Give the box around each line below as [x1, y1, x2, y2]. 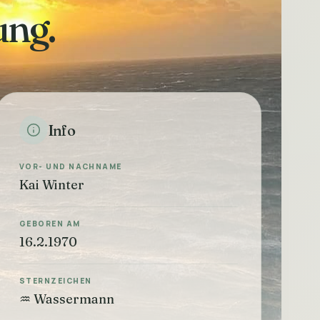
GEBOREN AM [19, 219, 81, 229]
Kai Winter [19, 176, 84, 193]
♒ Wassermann [19, 291, 114, 307]
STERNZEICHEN [19, 276, 92, 286]
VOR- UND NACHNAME [19, 161, 122, 171]
